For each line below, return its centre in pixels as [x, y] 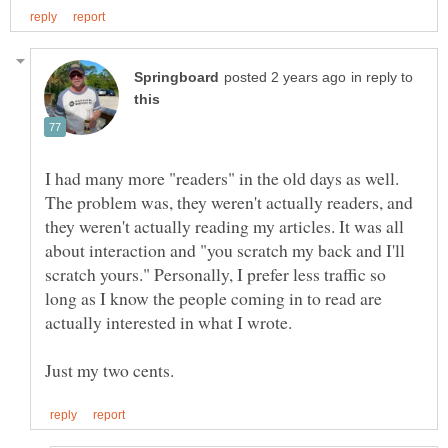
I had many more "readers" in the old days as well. [222, 178]
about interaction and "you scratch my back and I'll [225, 250]
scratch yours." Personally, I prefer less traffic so [215, 274]
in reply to [382, 78]
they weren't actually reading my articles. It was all [224, 226]
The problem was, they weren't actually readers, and [229, 202]
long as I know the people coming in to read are [213, 298]
